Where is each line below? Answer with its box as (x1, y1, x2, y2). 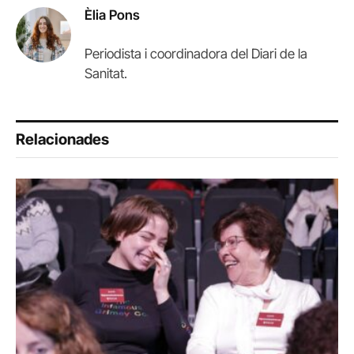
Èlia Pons (85, 7, 140, 24)
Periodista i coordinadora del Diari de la (85, 46, 307, 62)
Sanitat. (85, 66, 127, 82)
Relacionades (16, 130, 109, 149)
